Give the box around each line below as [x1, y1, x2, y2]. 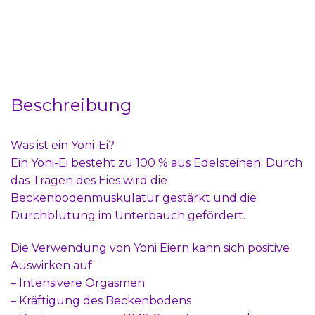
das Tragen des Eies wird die [11, 174, 167, 188]
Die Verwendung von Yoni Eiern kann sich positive [11, 240, 290, 255]
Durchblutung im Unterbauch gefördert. [11, 209, 245, 223]
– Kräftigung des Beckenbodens [11, 293, 191, 307]
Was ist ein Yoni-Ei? [11, 139, 115, 153]
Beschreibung [11, 95, 132, 116]
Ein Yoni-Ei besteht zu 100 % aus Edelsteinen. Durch [11, 156, 302, 170]
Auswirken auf [11, 258, 92, 272]
